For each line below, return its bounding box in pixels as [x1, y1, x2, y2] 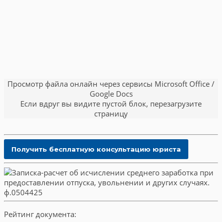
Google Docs [89, 88, 133, 99]
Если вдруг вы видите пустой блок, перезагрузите [20, 98, 202, 109]
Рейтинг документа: [4, 209, 76, 219]
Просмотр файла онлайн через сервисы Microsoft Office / [7, 78, 215, 89]
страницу [94, 108, 128, 118]
